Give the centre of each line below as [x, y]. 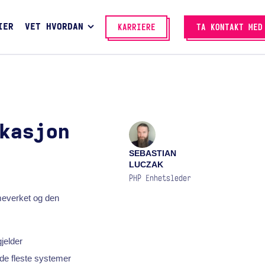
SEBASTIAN [153, 153]
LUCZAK [146, 165]
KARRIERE [136, 27]
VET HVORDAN [54, 27]
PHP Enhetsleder [160, 178]
